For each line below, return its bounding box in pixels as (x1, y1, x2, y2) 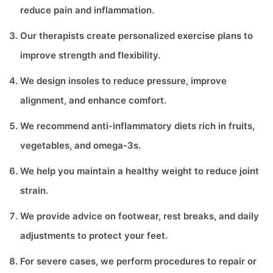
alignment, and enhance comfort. (20, 94, 166, 106)
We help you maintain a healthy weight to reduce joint (20, 165, 259, 177)
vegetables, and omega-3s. (20, 140, 141, 151)
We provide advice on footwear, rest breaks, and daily (20, 210, 259, 222)
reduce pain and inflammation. (20, 4, 154, 16)
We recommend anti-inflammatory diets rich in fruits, (20, 120, 255, 132)
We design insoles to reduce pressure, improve (20, 75, 227, 87)
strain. (20, 185, 48, 196)
